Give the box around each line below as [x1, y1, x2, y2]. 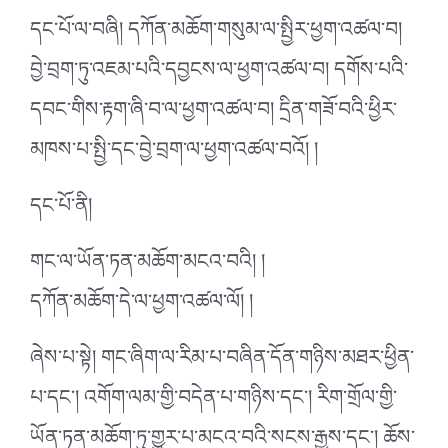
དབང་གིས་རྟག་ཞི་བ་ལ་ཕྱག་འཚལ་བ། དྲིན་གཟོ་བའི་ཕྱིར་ [30, 86, 397, 143]
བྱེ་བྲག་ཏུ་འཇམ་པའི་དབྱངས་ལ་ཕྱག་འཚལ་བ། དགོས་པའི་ [30, 46, 408, 103]
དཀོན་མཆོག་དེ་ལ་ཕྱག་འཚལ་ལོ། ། [30, 278, 253, 335]
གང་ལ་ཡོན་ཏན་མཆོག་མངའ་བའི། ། [30, 238, 265, 295]
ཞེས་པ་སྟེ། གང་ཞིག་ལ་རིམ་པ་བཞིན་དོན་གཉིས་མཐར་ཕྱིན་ [30, 334, 414, 391]
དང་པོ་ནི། [30, 182, 92, 239]
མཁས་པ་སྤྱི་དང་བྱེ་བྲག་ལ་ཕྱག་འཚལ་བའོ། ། [30, 126, 318, 183]
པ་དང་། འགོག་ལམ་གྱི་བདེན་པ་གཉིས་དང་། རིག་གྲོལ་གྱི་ [30, 374, 397, 431]
